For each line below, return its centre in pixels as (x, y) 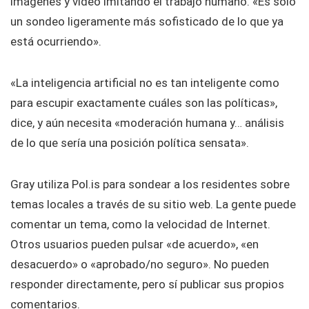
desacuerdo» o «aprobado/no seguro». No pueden (140, 265)
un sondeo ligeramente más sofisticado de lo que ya (147, 22)
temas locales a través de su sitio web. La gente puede (153, 205)
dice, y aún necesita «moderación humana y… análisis (147, 123)
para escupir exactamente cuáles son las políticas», (144, 103)
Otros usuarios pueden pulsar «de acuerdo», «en (134, 245)
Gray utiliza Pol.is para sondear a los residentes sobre (150, 185)
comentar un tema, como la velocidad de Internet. (140, 225)
